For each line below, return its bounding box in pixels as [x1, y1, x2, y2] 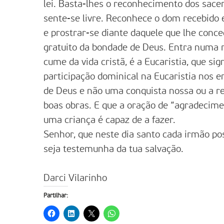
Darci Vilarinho [43, 174, 107, 183]
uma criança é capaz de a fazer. [43, 116, 175, 125]
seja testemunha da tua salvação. [43, 145, 183, 154]
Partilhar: [43, 193, 68, 199]
